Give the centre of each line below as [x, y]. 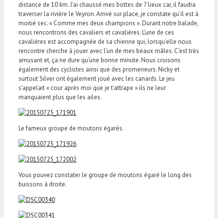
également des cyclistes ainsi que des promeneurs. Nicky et [99, 69]
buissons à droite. [43, 184]
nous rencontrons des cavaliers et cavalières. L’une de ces [96, 32]
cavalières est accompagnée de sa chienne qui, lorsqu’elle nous [105, 41]
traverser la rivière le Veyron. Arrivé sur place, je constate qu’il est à [109, 14]
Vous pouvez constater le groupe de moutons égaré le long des [105, 175]
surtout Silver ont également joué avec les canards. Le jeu [97, 78]
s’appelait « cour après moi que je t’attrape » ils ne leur [92, 88]
